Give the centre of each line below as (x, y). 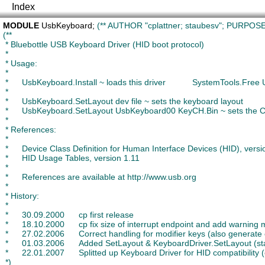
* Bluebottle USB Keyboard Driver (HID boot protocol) (104, 44)
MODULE (21, 25)
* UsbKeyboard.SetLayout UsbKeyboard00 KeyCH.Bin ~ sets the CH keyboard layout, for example (7, 111)
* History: (21, 196)
